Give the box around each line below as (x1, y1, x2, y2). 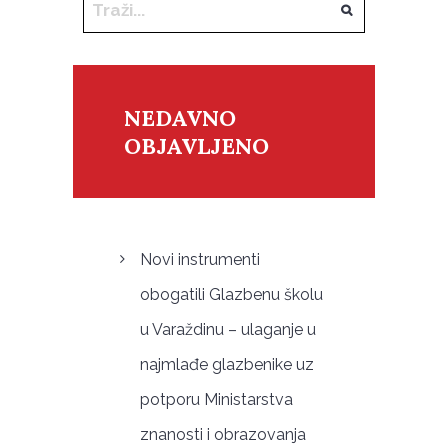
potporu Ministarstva (139, 389, 293, 409)
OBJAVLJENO (123, 132, 269, 161)
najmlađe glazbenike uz (139, 354, 314, 374)
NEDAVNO (123, 104, 236, 133)
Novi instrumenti (139, 249, 260, 269)
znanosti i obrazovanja (139, 424, 306, 444)
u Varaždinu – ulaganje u (139, 319, 316, 339)
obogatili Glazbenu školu (139, 284, 323, 304)
